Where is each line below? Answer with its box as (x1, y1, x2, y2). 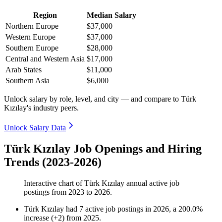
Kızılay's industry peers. (4, 104, 79, 112)
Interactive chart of (24, 179, 84, 188)
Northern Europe (5, 22, 58, 31)
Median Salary (87, 11, 136, 20)
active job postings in (85, 205, 153, 214)
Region (33, 11, 57, 20)
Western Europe (5, 33, 55, 42)
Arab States (5, 65, 42, 74)
